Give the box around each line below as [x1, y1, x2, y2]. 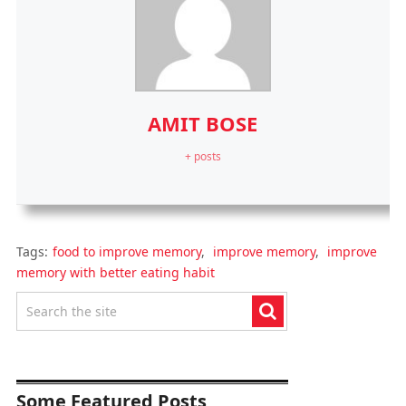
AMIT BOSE [148, 109, 258, 137]
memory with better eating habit [15, 263, 215, 281]
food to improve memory [52, 242, 201, 260]
